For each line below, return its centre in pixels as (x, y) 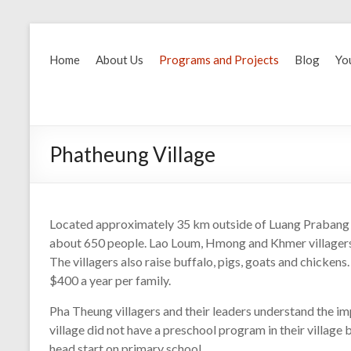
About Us (119, 60)
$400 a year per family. (110, 280)
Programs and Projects (219, 60)
